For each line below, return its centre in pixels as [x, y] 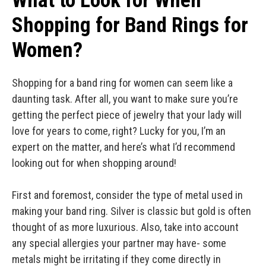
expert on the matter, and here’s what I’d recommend [123, 147]
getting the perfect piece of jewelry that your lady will [127, 115]
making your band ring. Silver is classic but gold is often [132, 211]
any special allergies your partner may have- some [119, 243]
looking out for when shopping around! [94, 163]
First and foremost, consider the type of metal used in [127, 195]
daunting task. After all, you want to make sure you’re [125, 99]
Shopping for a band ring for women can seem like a [122, 83]
